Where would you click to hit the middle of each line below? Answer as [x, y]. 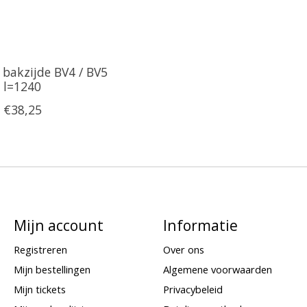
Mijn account [58, 225]
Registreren [40, 249]
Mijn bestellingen [52, 270]
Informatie [200, 225]
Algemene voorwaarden [217, 270]
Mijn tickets [39, 290]
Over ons [183, 249]
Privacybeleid [193, 290]
